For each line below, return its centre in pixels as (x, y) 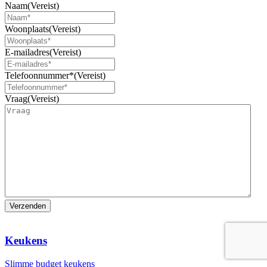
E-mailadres (27, 52)
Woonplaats (27, 29)
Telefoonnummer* (39, 76)
